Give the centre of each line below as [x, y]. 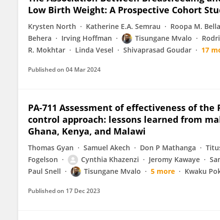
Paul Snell [44, 171]
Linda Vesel [94, 50]
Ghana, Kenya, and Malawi [87, 131]
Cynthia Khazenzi [110, 159]
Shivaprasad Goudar [157, 50]
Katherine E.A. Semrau [123, 26]
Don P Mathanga [168, 148]
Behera [40, 38]
